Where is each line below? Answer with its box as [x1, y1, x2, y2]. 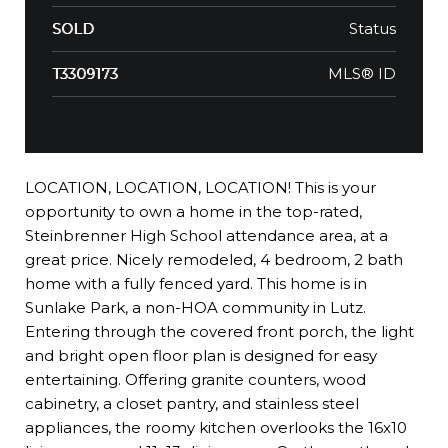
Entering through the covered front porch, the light [25, 322, 414, 342]
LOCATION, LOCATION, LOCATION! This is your [25, 178, 376, 198]
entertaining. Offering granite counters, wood [25, 370, 366, 390]
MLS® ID [328, 64, 396, 84]
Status [349, 19, 396, 39]
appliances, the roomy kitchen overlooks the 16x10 [25, 418, 407, 438]
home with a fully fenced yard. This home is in [25, 274, 367, 294]
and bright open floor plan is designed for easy [25, 346, 377, 366]
